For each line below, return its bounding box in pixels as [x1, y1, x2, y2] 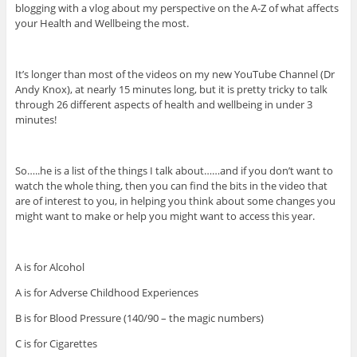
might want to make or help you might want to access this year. [14, 209, 315, 224]
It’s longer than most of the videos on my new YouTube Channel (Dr [14, 67, 335, 82]
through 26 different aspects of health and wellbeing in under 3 [14, 97, 312, 112]
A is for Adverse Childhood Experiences [14, 285, 198, 300]
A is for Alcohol [14, 260, 84, 275]
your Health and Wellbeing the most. [14, 16, 189, 31]
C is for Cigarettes [14, 336, 97, 351]
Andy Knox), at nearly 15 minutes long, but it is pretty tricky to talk [14, 82, 328, 97]
